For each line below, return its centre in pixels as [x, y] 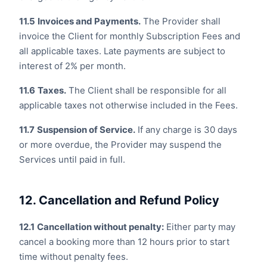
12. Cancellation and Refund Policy [119, 200]
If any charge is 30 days [186, 130]
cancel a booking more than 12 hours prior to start [124, 242]
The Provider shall [181, 21]
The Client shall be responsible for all [146, 90]
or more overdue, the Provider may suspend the [120, 145]
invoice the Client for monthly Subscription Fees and [130, 36]
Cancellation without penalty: [100, 227]
